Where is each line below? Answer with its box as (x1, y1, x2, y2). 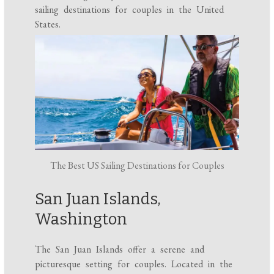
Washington (35, 210, 128, 229)
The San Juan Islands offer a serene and (35, 243, 205, 256)
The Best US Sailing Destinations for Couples (50, 159, 224, 172)
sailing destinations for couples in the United (35, 3, 224, 17)
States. (35, 18, 61, 31)
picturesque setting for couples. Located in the (35, 257, 233, 271)
